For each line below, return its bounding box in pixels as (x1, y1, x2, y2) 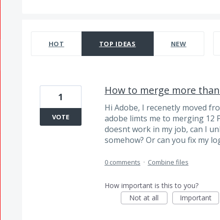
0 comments (104, 158, 140, 167)
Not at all (129, 193, 159, 203)
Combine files (147, 158, 189, 167)
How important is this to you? (104, 181, 198, 191)
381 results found (21, 19, 86, 30)
